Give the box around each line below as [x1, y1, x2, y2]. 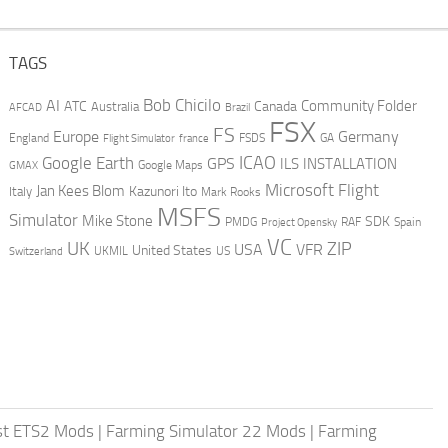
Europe [52, 127, 99, 147]
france [178, 131, 209, 146]
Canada [253, 98, 297, 116]
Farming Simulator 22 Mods [106, 421, 306, 442]
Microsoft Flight [264, 181, 379, 201]
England [8, 131, 49, 146]
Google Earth [41, 154, 134, 174]
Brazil [224, 101, 250, 115]
